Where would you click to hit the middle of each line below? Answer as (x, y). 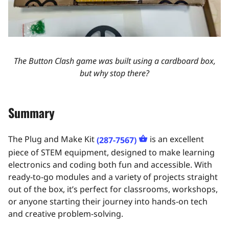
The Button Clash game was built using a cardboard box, (114, 61)
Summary (31, 113)
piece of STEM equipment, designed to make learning (111, 152)
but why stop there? (114, 73)
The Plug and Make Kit (52, 139)
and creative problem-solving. (66, 213)
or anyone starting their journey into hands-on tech (108, 201)
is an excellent (176, 139)
